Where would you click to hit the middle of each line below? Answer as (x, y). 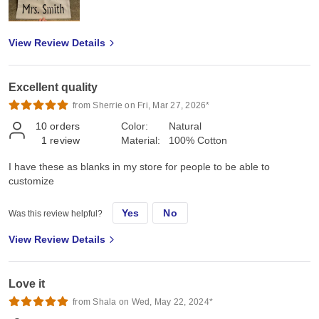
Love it (27, 283)
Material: (141, 140)
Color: (135, 126)
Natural (185, 126)
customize (31, 181)
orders (65, 126)
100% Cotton (198, 140)
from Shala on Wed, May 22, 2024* (143, 302)
